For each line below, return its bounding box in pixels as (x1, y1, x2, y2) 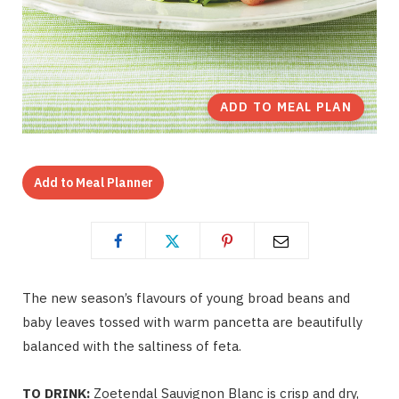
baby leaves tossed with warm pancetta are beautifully (22, 313, 362, 331)
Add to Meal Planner (33, 174, 153, 191)
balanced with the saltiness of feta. (22, 338, 241, 355)
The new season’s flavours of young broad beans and (22, 289, 350, 307)
